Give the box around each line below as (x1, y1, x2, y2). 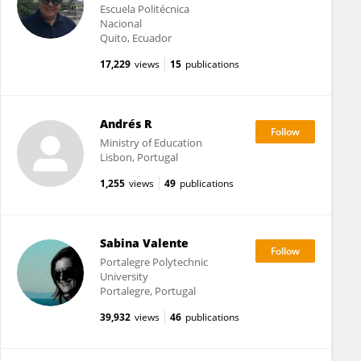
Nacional (99, 16, 142, 31)
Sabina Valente (99, 235, 189, 251)
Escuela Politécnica (99, 2, 189, 16)
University (99, 269, 148, 284)
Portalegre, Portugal (99, 284, 196, 298)
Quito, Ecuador (99, 31, 172, 45)
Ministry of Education (99, 135, 202, 150)
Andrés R (99, 116, 151, 131)
